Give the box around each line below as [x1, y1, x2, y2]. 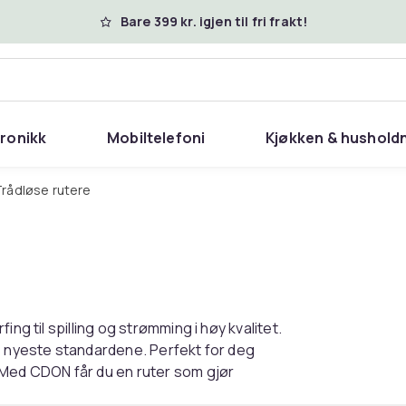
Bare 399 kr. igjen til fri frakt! [120, 13, 308, 30]
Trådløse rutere [2, 181, 92, 198]
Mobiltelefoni [106, 128, 206, 148]
